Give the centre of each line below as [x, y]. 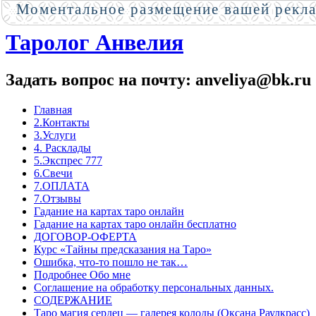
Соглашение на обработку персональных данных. [154, 288]
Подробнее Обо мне [82, 275]
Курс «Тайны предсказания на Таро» [123, 250]
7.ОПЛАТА [62, 186]
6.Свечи [53, 174]
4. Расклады [62, 148]
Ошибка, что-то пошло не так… [111, 262]
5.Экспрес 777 [68, 161]
